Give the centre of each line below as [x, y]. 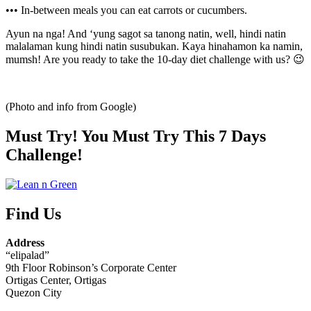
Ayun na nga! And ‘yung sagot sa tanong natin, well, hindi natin [146, 33]
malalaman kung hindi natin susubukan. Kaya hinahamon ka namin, [154, 46]
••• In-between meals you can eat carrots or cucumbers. [126, 10]
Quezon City [34, 293]
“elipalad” [27, 255]
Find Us [33, 213]
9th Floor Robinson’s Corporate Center [91, 268]
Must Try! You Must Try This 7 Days [136, 136]
